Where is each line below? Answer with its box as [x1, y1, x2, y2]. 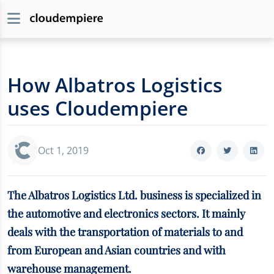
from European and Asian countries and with [7, 243, 226, 257]
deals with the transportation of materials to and [7, 224, 243, 239]
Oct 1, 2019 [38, 144, 89, 157]
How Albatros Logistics [7, 72, 223, 98]
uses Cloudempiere [7, 95, 188, 121]
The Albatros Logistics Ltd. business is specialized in [7, 188, 261, 202]
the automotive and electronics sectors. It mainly [7, 206, 245, 221]
